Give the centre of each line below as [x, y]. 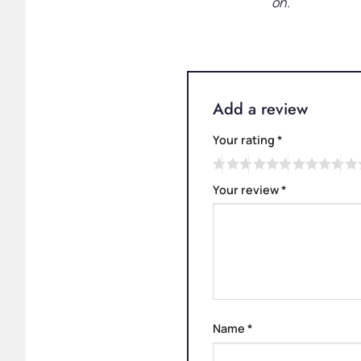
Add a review [263, 109]
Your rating [245, 139]
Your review [247, 189]
